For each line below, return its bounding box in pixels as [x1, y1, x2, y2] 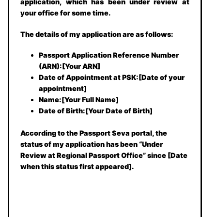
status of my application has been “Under [20, 140, 163, 149]
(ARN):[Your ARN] [38, 62, 100, 70]
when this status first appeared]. [20, 162, 135, 171]
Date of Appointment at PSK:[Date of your [38, 73, 185, 81]
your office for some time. [20, 9, 111, 17]
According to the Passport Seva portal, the [20, 129, 168, 138]
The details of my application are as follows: [20, 30, 174, 38]
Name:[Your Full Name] [38, 95, 119, 104]
